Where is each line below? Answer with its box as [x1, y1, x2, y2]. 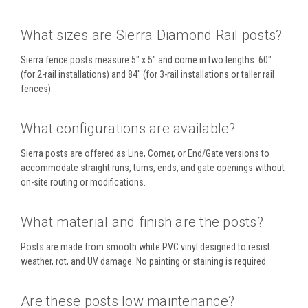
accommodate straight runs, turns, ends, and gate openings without [21, 162, 285, 174]
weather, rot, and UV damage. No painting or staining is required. [21, 256, 268, 267]
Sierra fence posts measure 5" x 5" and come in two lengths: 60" [21, 54, 272, 66]
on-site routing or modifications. [21, 177, 146, 188]
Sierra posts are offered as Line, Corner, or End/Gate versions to [21, 148, 269, 159]
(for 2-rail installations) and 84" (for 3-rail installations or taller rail [21, 69, 274, 80]
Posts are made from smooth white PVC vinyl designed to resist [21, 241, 270, 253]
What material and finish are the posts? [21, 214, 263, 231]
